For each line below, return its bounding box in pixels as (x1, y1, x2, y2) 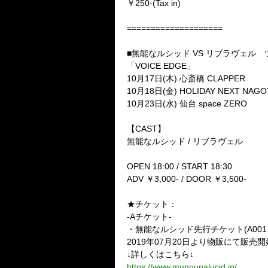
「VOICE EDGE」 (127, 61, 195, 71)
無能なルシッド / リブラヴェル (127, 136, 243, 146)
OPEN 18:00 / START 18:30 (127, 162, 232, 171)
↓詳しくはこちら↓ (127, 249, 194, 259)
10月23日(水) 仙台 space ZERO (127, 99, 247, 108)
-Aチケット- (127, 212, 172, 221)
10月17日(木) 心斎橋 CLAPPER (127, 74, 245, 83)
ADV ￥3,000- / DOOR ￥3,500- (127, 174, 246, 184)
